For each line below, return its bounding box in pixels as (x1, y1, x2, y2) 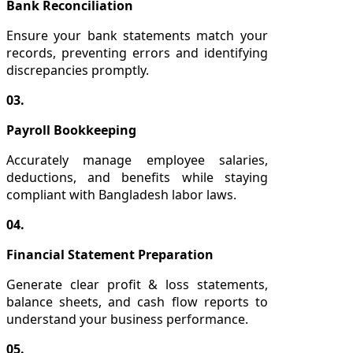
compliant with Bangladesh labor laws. (6, 185, 236, 203)
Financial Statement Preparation (6, 245, 214, 263)
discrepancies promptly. (6, 61, 149, 79)
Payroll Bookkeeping (6, 121, 136, 139)
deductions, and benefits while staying (6, 168, 268, 186)
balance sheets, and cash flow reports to (6, 292, 268, 310)
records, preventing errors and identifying (6, 43, 268, 61)
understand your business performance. (6, 310, 248, 328)
